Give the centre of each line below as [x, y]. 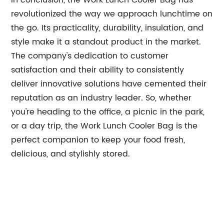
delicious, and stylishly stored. [71, 154]
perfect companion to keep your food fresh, [98, 140]
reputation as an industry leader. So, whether [101, 98]
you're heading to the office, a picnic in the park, [108, 112]
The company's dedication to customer [90, 56]
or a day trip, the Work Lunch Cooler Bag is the [104, 126]
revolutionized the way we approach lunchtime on [112, 14]
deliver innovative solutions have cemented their [109, 84]
